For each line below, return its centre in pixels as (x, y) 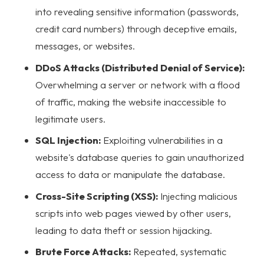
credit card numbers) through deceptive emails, (136, 29)
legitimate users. (70, 118)
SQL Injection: (68, 140)
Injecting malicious (198, 196)
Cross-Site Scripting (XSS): (97, 196)
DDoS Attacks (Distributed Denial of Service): (140, 67)
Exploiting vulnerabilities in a (162, 140)
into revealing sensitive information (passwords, (137, 12)
